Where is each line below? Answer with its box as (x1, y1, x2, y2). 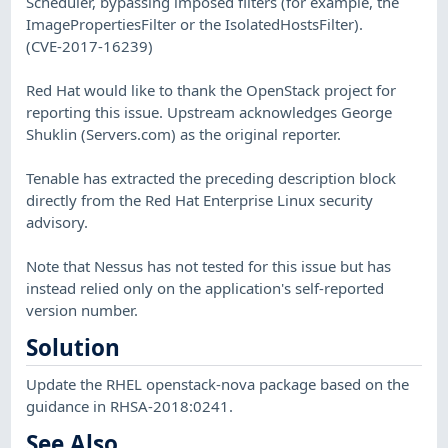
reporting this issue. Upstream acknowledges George (26, 101, 393, 122)
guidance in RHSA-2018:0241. (26, 395, 234, 416)
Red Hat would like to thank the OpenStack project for (26, 79, 397, 100)
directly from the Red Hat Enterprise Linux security (26, 189, 374, 210)
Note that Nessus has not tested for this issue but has (26, 255, 392, 276)
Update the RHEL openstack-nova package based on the (26, 373, 410, 394)
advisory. (26, 211, 89, 232)
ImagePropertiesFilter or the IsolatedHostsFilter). (26, 13, 364, 34)
